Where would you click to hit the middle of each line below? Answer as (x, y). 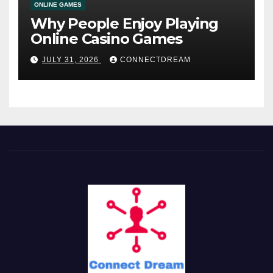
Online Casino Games (107, 39)
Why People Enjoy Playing (125, 24)
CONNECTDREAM (155, 60)
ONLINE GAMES (58, 5)
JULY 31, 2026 (72, 60)
